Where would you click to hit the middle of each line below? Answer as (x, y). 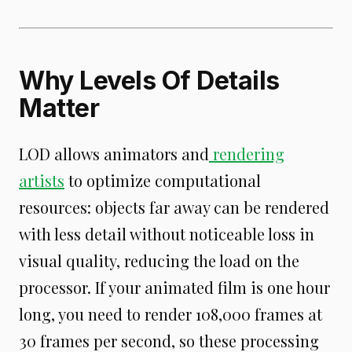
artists (42, 180)
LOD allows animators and (114, 153)
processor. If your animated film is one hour (174, 287)
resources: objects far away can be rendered (174, 207)
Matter (59, 108)
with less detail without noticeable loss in (167, 233)
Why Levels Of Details (149, 80)
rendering (249, 153)
